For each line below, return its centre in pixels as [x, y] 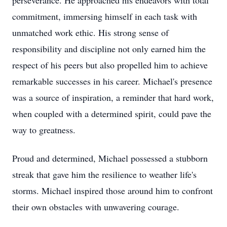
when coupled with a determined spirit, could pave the [112, 113]
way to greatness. [44, 130]
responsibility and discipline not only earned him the [109, 49]
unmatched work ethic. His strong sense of [90, 32]
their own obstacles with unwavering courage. [96, 207]
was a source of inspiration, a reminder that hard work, [113, 97]
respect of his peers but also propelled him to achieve [110, 65]
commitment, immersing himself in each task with [105, 16]
